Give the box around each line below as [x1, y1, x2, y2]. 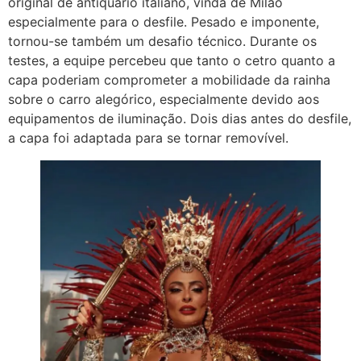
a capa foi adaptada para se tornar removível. [8, 129, 288, 146]
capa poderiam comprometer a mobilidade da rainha [8, 71, 330, 88]
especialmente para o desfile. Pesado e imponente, [8, 13, 319, 30]
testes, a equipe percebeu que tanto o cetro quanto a [8, 52, 335, 68]
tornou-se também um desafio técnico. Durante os [8, 32, 317, 49]
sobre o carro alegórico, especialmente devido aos [8, 90, 319, 107]
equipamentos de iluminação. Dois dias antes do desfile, [8, 110, 351, 127]
